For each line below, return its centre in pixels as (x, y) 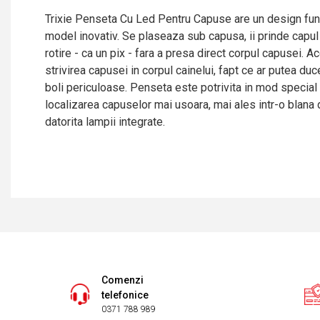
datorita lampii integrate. (105, 122)
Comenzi (123, 280)
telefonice (125, 295)
